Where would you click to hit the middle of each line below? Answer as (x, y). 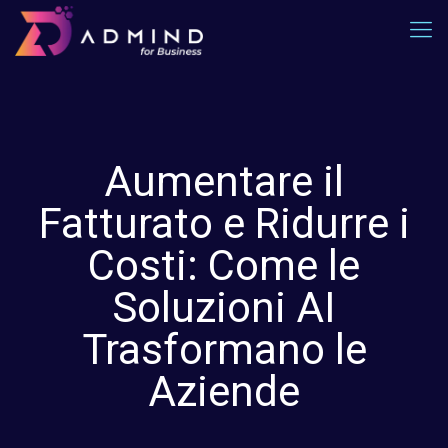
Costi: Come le (224, 265)
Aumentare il (224, 181)
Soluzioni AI (224, 307)
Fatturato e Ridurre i (224, 223)
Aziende (224, 391)
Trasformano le (224, 349)
